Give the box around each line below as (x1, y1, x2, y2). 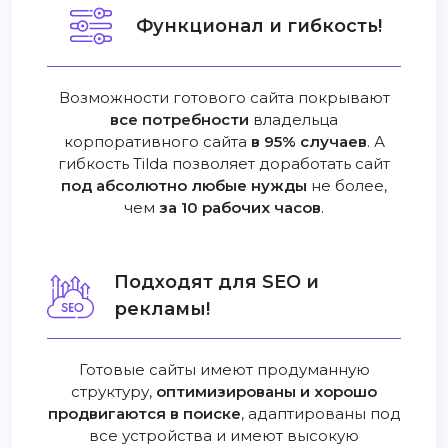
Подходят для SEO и (113, 271, 319, 294)
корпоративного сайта (63, 132, 251, 152)
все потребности (110, 110, 249, 130)
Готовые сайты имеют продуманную (78, 360, 370, 380)
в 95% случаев (250, 132, 367, 152)
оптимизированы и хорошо (156, 382, 377, 402)
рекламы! (113, 298, 210, 321)
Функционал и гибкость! (136, 14, 382, 37)
